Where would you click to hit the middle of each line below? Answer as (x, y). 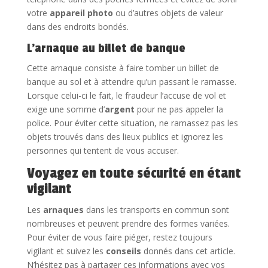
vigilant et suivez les (66, 251)
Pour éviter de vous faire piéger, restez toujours (119, 237)
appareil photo (81, 13)
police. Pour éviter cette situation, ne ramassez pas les (132, 123)
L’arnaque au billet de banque (106, 48)
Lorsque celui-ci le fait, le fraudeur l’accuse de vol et (126, 95)
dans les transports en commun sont (156, 209)
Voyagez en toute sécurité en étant (134, 173)
